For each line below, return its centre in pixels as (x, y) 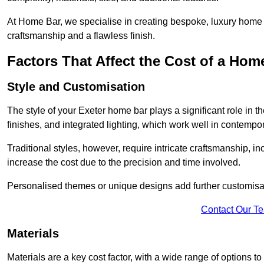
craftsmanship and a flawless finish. (81, 36)
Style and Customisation (76, 87)
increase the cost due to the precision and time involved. (124, 163)
